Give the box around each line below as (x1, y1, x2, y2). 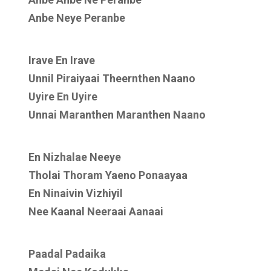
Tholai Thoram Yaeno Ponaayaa (28, 169, 188, 181)
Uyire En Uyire (28, 90, 97, 103)
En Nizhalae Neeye (28, 151, 121, 163)
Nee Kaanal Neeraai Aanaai (28, 205, 163, 218)
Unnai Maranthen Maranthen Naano (28, 108, 206, 121)
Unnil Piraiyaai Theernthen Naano (28, 72, 195, 85)
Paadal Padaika (28, 247, 106, 260)
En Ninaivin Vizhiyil (28, 187, 123, 200)
